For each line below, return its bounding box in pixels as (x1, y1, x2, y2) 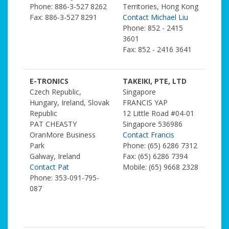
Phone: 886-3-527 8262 (30, 2, 107, 11)
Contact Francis (123, 130, 174, 140)
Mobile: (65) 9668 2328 (123, 162, 198, 172)
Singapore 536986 (123, 119, 182, 129)
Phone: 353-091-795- (30, 173, 99, 182)
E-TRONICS (30, 76, 68, 86)
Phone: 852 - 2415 (123, 23, 183, 33)
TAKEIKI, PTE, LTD (123, 76, 187, 86)
